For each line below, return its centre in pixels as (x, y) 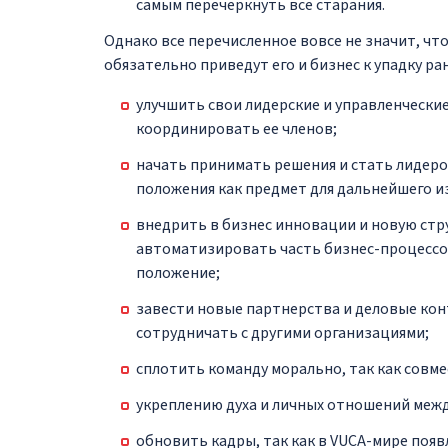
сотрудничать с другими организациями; (282, 332)
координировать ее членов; (236, 128)
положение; (178, 272)
